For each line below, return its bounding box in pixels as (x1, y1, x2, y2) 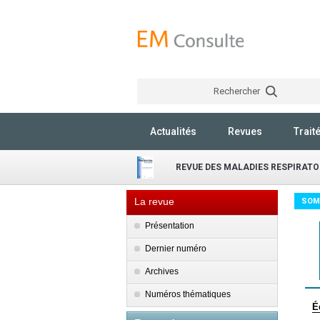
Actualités (150, 126, 196, 137)
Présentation (145, 221, 194, 231)
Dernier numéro (145, 244, 206, 254)
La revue (134, 196, 174, 207)
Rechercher (213, 86, 262, 96)
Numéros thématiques (145, 289, 231, 299)
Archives (145, 266, 179, 276)
